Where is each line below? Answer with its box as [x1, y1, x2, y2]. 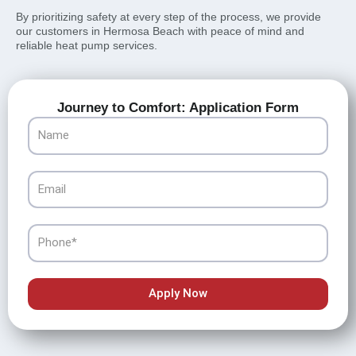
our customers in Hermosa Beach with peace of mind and [16, 24, 304, 37]
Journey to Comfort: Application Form [57, 100, 299, 115]
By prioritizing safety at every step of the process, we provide [16, 10, 321, 23]
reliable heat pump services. [16, 38, 157, 52]
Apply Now [149, 286, 207, 300]
